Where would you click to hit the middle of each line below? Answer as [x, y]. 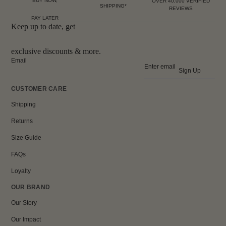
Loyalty [21, 171]
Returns [22, 121]
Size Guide [26, 137]
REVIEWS [181, 9]
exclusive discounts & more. [56, 51]
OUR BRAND [31, 187]
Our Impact [26, 219]
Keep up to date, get [43, 26]
